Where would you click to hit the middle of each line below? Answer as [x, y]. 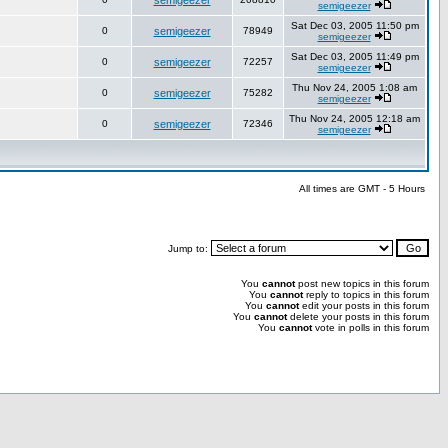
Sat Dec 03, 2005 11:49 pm [354, 56]
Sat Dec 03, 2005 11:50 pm [354, 25]
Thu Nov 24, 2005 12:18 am [354, 118]
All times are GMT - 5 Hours [362, 188]
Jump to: [189, 248]
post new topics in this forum [362, 283]
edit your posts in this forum [364, 305]
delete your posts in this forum [358, 316]
